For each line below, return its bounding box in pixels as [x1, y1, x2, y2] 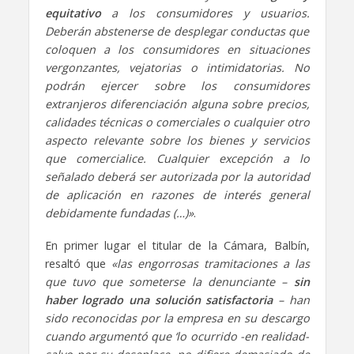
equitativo [44, 5, 101, 21]
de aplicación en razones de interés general [44, 186, 310, 202]
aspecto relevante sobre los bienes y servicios [44, 132, 310, 148]
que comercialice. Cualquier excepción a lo [44, 150, 310, 166]
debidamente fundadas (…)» [44, 205, 194, 220]
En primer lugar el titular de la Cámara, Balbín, [44, 237, 310, 253]
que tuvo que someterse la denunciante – [44, 273, 288, 289]
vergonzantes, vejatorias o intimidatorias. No [44, 59, 310, 75]
